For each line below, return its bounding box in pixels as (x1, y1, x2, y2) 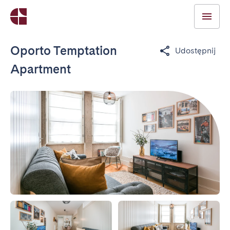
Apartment (10, 62, 71, 76)
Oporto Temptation (10, 43, 117, 58)
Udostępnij (175, 46, 216, 55)
